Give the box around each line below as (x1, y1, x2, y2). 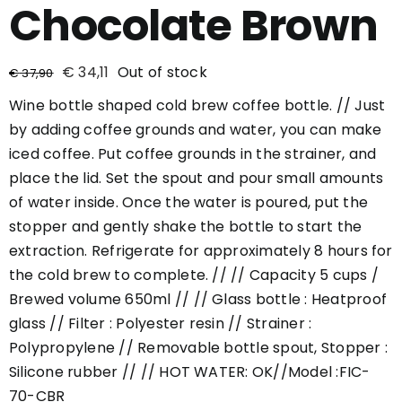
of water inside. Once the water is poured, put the (9, 192, 368, 214)
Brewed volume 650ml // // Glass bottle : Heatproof (9, 289, 387, 310)
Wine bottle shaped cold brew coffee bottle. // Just (9, 95, 386, 117)
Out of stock (117, 62, 207, 83)
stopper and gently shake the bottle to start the (9, 216, 363, 238)
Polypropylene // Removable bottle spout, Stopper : (9, 337, 388, 359)
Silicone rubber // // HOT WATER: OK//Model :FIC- (9, 362, 371, 383)
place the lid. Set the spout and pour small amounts (9, 168, 384, 189)
